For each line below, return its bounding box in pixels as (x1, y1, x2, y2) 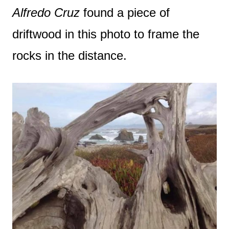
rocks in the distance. (12, 48, 127, 62)
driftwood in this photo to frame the (12, 27, 199, 41)
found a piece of (80, 5, 170, 19)
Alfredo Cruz (12, 5, 80, 19)
